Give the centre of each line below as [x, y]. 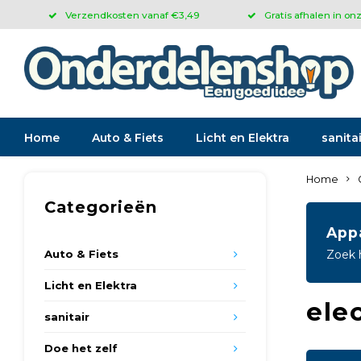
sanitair [67, 317]
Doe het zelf [81, 348]
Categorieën [101, 207]
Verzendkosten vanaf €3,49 [133, 15]
